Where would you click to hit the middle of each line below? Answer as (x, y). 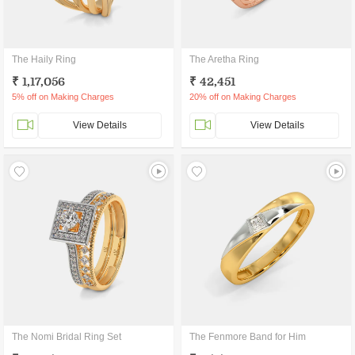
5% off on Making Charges (63, 97)
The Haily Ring (44, 59)
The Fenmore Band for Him (248, 337)
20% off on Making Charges (243, 97)
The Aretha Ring (224, 59)
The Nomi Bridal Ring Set (67, 337)
